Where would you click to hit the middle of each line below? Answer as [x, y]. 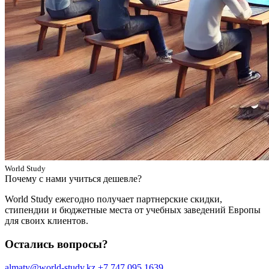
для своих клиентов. [47, 221]
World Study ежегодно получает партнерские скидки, [113, 199]
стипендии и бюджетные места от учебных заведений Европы [133, 210]
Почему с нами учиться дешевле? [73, 179]
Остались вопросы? [56, 244]
